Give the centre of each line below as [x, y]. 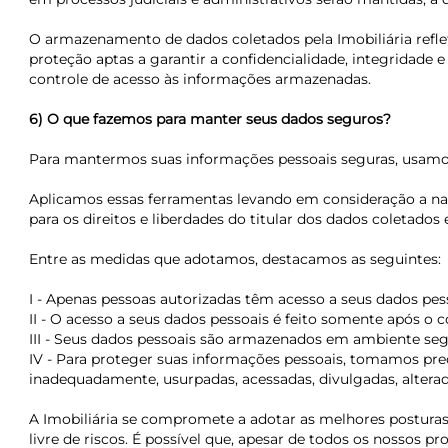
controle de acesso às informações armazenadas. [199, 79]
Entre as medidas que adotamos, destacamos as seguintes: [234, 259]
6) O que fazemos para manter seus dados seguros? [209, 119]
